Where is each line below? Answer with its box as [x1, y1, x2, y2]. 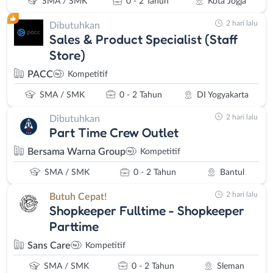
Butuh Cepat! [49, 191, 107, 202]
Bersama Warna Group [27, 147, 126, 157]
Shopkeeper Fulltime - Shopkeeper [49, 202, 244, 218]
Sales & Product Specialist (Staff [49, 30, 238, 47]
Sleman [217, 261, 245, 271]
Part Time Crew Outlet [49, 124, 179, 141]
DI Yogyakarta [197, 90, 249, 99]
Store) [49, 46, 85, 63]
